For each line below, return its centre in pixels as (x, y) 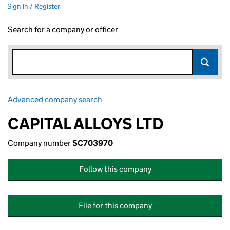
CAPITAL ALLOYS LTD (86, 124)
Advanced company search (55, 99)
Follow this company (115, 169)
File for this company (115, 206)
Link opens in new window (149, 99)
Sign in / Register (34, 6)
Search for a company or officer (63, 30)
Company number (40, 143)
